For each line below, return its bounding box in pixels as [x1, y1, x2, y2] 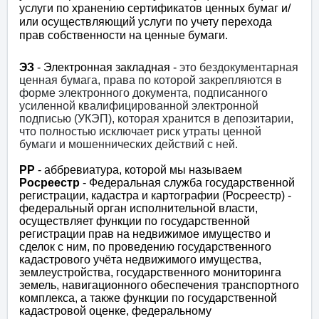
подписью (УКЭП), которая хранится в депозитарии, [19, 113, 293, 125]
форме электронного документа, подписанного [19, 87, 268, 100]
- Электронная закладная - [37, 61, 179, 74]
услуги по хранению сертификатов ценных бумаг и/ [19, 2, 291, 15]
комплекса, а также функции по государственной [19, 292, 277, 305]
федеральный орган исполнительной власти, [19, 202, 258, 215]
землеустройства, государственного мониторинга [19, 266, 281, 279]
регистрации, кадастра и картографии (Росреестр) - [19, 189, 291, 202]
